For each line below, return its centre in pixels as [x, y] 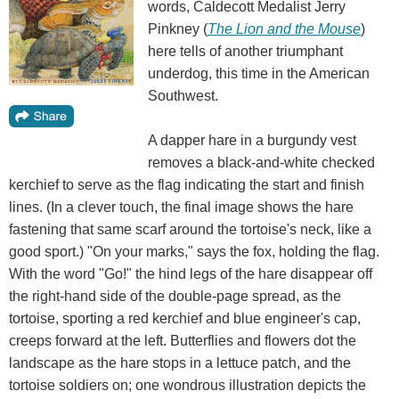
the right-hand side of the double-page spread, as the [175, 297]
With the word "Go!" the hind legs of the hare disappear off [191, 274]
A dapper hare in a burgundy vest [252, 141]
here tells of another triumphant [245, 52]
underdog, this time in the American [259, 74]
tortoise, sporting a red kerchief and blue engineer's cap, [185, 319]
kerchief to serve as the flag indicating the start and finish [187, 185]
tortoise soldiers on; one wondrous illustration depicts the [187, 386]
